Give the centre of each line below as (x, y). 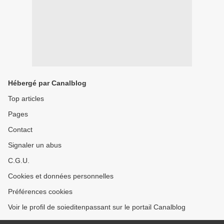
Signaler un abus (35, 145)
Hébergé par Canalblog (47, 83)
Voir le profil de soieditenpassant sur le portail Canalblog (97, 207)
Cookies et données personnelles (61, 176)
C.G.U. (19, 160)
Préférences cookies (40, 191)
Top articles (26, 98)
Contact (20, 129)
